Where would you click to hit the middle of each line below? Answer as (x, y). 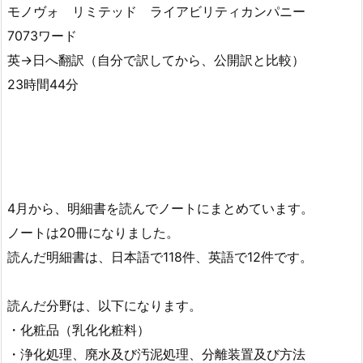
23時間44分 (43, 85)
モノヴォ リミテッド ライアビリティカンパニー (156, 12)
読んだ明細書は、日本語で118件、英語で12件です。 (160, 256)
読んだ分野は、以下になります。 (105, 305)
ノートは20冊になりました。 (93, 232)
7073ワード (42, 36)
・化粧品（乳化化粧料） (79, 329)
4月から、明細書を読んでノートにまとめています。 (160, 208)
